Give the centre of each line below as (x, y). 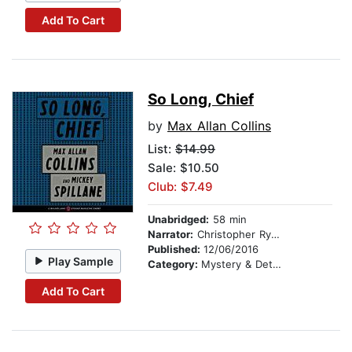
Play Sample (81, 261)
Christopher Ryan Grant (232, 235)
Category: (174, 264)
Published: (176, 249)
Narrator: (170, 235)
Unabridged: (178, 220)
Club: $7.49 (180, 187)
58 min (228, 220)
